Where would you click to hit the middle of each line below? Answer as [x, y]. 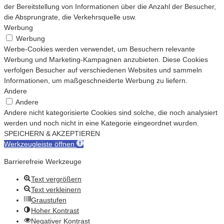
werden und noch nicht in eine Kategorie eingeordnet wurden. [101, 123]
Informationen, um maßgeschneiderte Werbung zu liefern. [96, 80]
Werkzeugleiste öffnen [39, 144]
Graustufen [49, 200]
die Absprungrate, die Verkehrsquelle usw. [70, 17]
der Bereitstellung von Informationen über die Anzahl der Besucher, [110, 6]
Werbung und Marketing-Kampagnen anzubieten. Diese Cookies [106, 59]
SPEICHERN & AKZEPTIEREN [52, 133]
